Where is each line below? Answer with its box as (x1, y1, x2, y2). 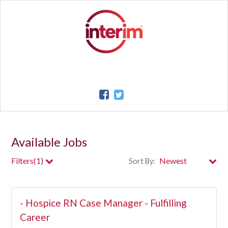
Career (20, 211, 50, 223)
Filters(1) (11, 155, 44, 165)
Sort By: (128, 156, 155, 165)
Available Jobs (11, 134, 88, 149)
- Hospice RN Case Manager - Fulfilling (20, 196, 187, 209)
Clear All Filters (162, 201, 217, 211)
